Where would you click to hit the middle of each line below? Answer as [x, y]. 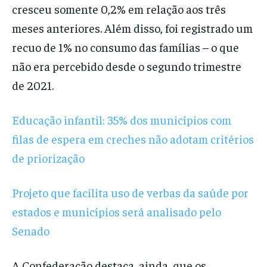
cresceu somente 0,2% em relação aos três [119, 9]
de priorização [48, 158]
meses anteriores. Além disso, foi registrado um [132, 28]
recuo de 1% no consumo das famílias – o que [125, 47]
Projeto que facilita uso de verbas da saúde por [130, 193]
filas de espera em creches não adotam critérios [133, 139]
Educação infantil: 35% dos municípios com [122, 120]
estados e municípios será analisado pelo [117, 212]
